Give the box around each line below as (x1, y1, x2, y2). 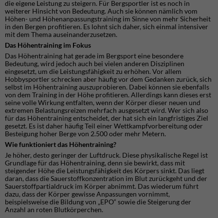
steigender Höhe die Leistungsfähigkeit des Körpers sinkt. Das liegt (5, 166, 204, 175)
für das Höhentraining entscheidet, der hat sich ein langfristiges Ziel (5, 113, 208, 122)
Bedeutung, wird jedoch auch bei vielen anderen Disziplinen (5, 59, 184, 68)
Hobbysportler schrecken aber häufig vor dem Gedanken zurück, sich (5, 74, 212, 83)
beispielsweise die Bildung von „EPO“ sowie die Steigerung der (5, 197, 191, 206)
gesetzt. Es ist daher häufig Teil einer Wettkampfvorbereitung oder (5, 121, 203, 130)
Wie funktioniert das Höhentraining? (5, 140, 116, 148)
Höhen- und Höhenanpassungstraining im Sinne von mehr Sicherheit (5, 14, 211, 23)
